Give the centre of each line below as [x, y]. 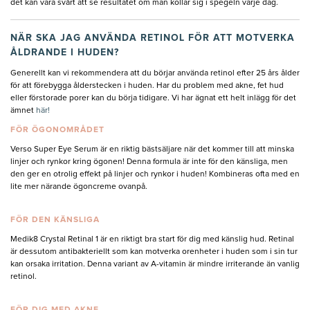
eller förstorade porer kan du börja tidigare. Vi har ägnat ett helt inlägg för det [153, 99]
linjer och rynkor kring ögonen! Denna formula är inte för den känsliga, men [149, 162]
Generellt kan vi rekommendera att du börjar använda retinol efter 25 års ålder [155, 74]
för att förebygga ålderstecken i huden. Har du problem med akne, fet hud [147, 86]
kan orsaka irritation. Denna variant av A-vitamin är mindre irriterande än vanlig [155, 265]
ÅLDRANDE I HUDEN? [65, 53]
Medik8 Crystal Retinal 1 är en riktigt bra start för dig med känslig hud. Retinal [152, 240]
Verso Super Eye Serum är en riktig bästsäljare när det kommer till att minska [152, 150]
